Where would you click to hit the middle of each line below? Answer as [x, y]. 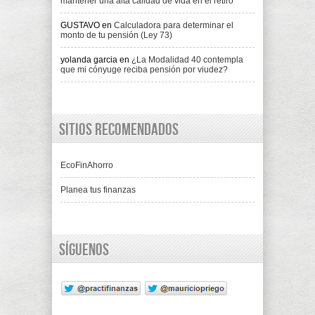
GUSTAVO [80, 26]
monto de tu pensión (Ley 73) [116, 36]
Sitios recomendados [119, 130]
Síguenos [84, 250]
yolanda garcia [89, 60]
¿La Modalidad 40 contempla [187, 60]
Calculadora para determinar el [174, 26]
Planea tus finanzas [98, 190]
